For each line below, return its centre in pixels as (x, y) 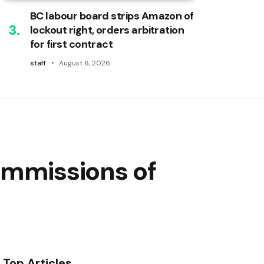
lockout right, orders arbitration (107, 30)
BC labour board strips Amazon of (112, 16)
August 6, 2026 (85, 63)
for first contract (72, 44)
